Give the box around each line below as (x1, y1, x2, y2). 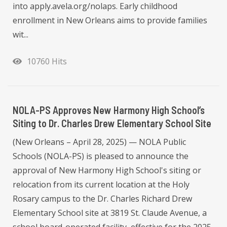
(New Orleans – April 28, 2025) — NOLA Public (13, 136, 186, 148)
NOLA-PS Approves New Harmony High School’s (13, 104, 205, 117)
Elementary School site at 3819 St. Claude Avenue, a (13, 207, 207, 219)
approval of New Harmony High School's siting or (13, 165, 201, 176)
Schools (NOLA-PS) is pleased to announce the (13, 150, 188, 162)
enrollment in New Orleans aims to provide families (13, 14, 207, 26)
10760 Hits (23, 56, 67, 67)
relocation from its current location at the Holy (13, 179, 190, 191)
